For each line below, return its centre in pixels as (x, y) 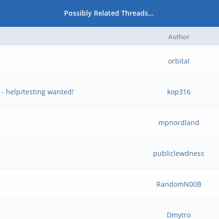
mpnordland (179, 122)
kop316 (179, 92)
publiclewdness (179, 153)
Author (179, 37)
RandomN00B (179, 184)
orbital (179, 61)
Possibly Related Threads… (109, 13)
